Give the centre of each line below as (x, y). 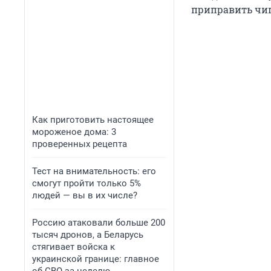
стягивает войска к (73, 247)
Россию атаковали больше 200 (99, 223)
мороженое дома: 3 (74, 132)
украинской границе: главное (96, 259)
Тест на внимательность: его (94, 171)
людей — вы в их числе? (85, 195)
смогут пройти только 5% (87, 183)
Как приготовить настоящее (93, 120)
